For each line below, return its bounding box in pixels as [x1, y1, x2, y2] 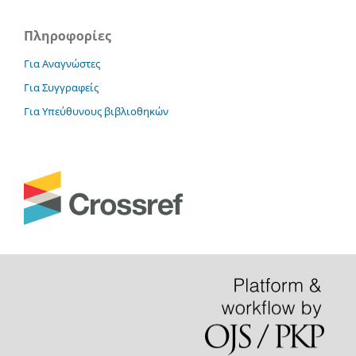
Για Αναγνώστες [24, 56, 100, 71]
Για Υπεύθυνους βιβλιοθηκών [24, 103, 168, 118]
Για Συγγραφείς [24, 79, 99, 95]
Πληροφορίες [24, 26, 111, 44]
